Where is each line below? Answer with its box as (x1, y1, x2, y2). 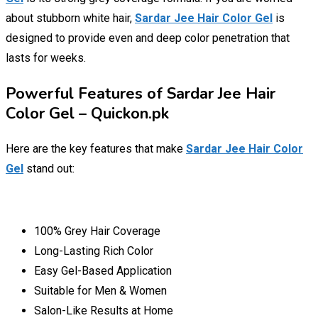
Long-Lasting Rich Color (34, 244, 153, 258)
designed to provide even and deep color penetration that (6, 31, 290, 45)
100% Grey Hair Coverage (34, 224, 160, 238)
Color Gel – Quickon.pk (6, 103, 169, 125)
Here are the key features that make (6, 142, 186, 156)
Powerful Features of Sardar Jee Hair (6, 83, 275, 105)
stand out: (23, 162, 75, 176)
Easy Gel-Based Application (34, 264, 172, 278)
